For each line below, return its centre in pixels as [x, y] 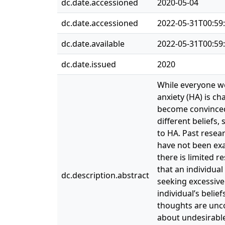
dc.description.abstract [105, 175]
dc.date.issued [89, 64]
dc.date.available [93, 44]
